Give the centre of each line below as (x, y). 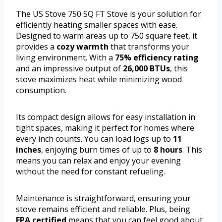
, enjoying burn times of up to (97, 149)
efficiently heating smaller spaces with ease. (97, 25)
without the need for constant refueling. (90, 171)
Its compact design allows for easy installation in (106, 117)
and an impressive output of (69, 68)
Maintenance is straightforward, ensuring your (103, 198)
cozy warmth (83, 46)
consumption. (41, 90)
